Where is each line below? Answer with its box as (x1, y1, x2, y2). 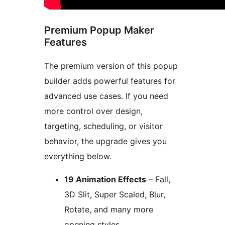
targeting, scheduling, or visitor (44, 121, 163, 132)
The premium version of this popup (44, 61, 178, 71)
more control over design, (44, 106, 143, 117)
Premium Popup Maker (44, 24, 154, 37)
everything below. (44, 151, 111, 162)
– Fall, (146, 174, 170, 185)
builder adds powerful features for (44, 76, 175, 86)
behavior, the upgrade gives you (44, 136, 167, 147)
